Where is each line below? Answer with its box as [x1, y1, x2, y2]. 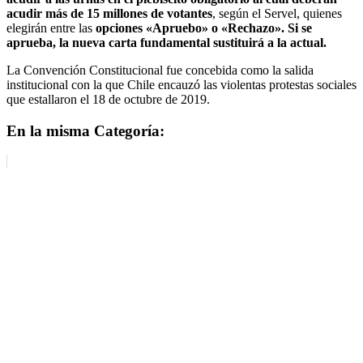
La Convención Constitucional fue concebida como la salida [6, 62, 314, 77]
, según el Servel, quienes [212, 6, 342, 20]
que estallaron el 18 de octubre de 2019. [6, 92, 210, 106]
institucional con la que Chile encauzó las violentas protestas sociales [6, 77, 357, 92]
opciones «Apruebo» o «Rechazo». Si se [92, 20, 312, 35]
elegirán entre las [6, 20, 92, 35]
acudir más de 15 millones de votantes [6, 6, 212, 20]
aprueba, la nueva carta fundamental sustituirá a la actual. [6, 35, 327, 49]
